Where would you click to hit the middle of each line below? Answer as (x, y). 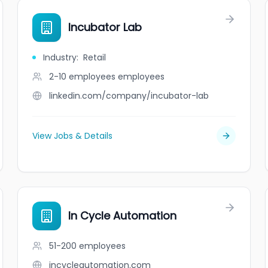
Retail (95, 57)
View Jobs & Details (73, 136)
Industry (60, 57)
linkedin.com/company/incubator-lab (129, 96)
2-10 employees (83, 77)
